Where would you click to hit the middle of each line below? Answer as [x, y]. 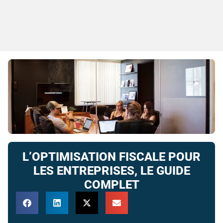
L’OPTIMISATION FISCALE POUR [111, 157]
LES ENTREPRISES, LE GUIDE [111, 171]
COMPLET [111, 185]
